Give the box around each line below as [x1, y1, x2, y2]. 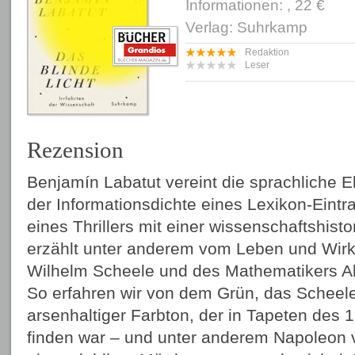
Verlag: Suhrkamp [185, 19, 307, 36]
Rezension [27, 136, 124, 162]
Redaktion [245, 47, 289, 58]
